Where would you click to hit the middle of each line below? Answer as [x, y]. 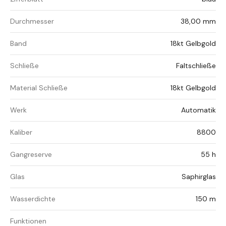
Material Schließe [39, 88]
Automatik [199, 110]
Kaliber [21, 132]
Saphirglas [199, 177]
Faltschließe [196, 66]
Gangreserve [31, 155]
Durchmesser [32, 21]
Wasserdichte [33, 199]
